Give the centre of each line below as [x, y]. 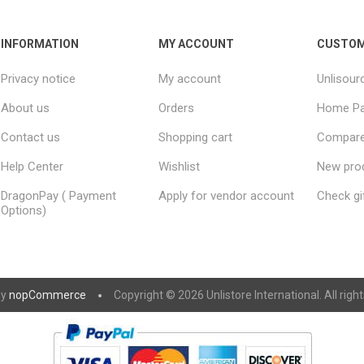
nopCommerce [47, 295]
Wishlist [180, 167]
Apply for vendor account [227, 196]
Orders [177, 108]
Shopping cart [196, 138]
